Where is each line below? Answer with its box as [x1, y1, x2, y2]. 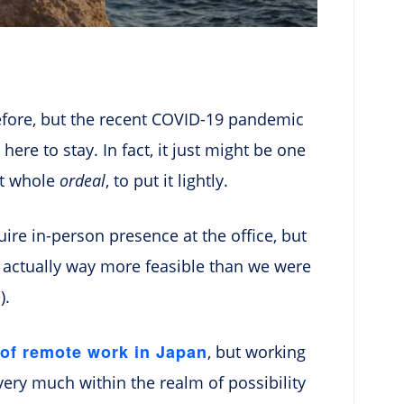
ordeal [60, 170, 106, 191]
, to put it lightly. [106, 170, 228, 191]
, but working [207, 341, 306, 363]
